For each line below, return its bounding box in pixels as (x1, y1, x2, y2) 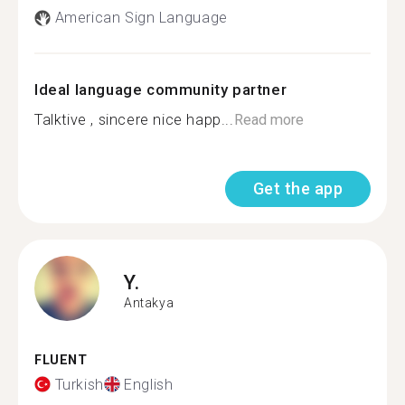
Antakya (124, 295, 174, 310)
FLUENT (34, 353, 88, 368)
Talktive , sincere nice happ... (34, 111, 234, 128)
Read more (233, 111, 304, 128)
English (124, 375, 174, 393)
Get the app (252, 179, 343, 198)
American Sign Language (54, 9, 228, 26)
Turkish (54, 375, 104, 393)
